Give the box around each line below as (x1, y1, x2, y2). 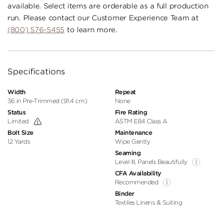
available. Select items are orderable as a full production (7, 2, 209, 10)
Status (7, 109, 26, 116)
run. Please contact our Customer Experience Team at (7, 14, 199, 22)
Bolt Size (7, 129, 34, 137)
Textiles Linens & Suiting (114, 199, 182, 207)
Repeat (114, 88, 136, 96)
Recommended (114, 178, 159, 186)
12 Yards (7, 138, 30, 146)
